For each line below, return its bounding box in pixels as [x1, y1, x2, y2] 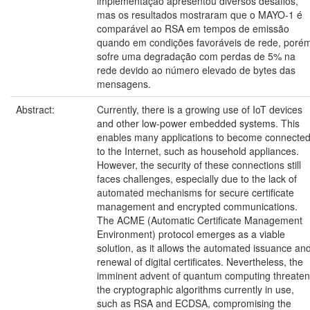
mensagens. [97, 77, 151, 91]
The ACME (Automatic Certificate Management [97, 213, 302, 227]
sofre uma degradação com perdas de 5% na [97, 49, 295, 63]
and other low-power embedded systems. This [97, 116, 300, 130]
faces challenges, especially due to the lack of [97, 172, 297, 185]
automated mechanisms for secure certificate [97, 185, 294, 199]
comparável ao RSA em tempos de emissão [97, 21, 289, 35]
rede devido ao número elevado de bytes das [97, 63, 295, 77]
